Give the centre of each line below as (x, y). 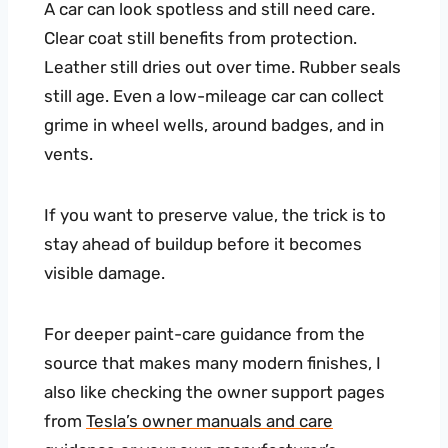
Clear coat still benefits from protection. (200, 38)
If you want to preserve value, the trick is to (215, 215)
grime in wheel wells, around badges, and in (214, 125)
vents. (68, 154)
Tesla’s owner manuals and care (209, 421)
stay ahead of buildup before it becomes (203, 244)
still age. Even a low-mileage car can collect (214, 96)
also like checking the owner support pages (214, 392)
